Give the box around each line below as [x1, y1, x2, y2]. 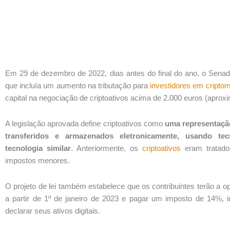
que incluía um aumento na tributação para [5, 81, 150, 90]
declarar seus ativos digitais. [5, 206, 100, 216]
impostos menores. [5, 156, 70, 165]
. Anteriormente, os [70, 143, 142, 152]
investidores [150, 81, 191, 90]
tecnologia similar [5, 143, 71, 152]
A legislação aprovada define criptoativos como [5, 119, 165, 128]
